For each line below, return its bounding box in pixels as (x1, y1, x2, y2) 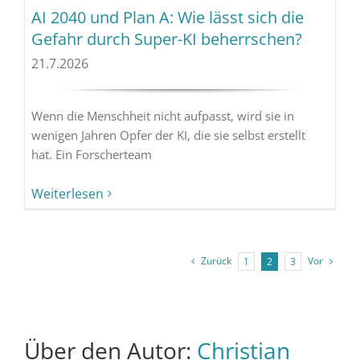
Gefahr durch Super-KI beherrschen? (31, 28, 302, 51)
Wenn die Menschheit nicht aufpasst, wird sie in (31, 108, 294, 125)
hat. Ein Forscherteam (31, 146, 152, 163)
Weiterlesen (31, 185, 104, 203)
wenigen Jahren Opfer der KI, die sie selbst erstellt (31, 127, 305, 144)
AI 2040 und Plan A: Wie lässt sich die (31, 6, 304, 29)
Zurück (201, 254, 232, 268)
